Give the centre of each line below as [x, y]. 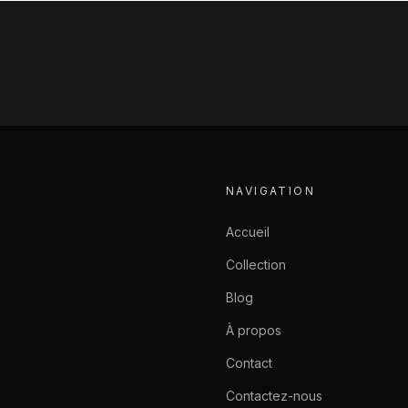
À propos [254, 330]
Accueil [248, 232]
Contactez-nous [274, 396]
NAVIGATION [270, 191]
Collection [256, 265]
